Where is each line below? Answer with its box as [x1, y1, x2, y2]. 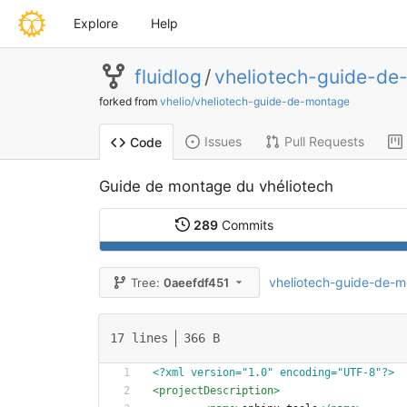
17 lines [109, 331, 168, 345]
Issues [203, 134, 242, 149]
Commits [218, 217, 274, 233]
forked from [98, 94, 160, 108]
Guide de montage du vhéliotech [98, 177, 333, 195]
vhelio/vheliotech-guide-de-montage [159, 94, 350, 108]
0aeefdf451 [164, 275, 230, 290]
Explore [74, 15, 118, 31]
